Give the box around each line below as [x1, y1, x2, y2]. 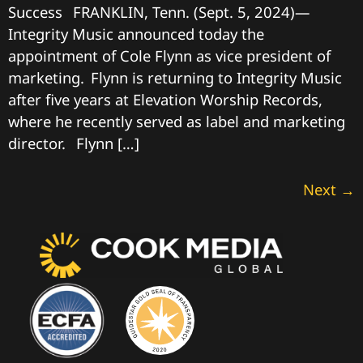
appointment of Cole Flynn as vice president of [8, 45, 331, 66]
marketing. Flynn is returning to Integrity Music [8, 66, 342, 88]
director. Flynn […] [8, 132, 139, 153]
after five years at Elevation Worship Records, [8, 88, 322, 109]
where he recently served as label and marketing [8, 110, 345, 131]
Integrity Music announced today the [8, 23, 264, 44]
